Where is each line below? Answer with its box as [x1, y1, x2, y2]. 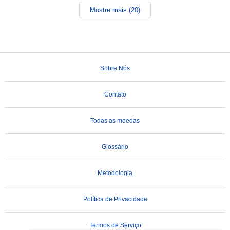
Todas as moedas [90, 117, 140, 124]
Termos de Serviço [89, 222, 141, 229]
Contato [104, 91, 126, 98]
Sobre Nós [100, 65, 130, 72]
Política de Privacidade [83, 196, 147, 203]
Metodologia [98, 169, 132, 177]
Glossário [102, 143, 128, 150]
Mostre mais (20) [90, 6, 140, 14]
